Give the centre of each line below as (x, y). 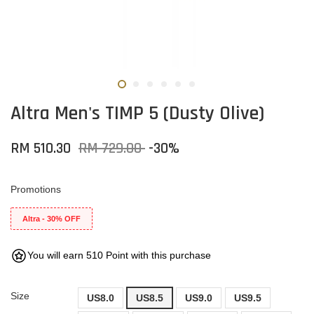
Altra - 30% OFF (52, 219)
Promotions (36, 189)
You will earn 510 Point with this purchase (119, 255)
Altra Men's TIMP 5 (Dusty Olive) (137, 114)
